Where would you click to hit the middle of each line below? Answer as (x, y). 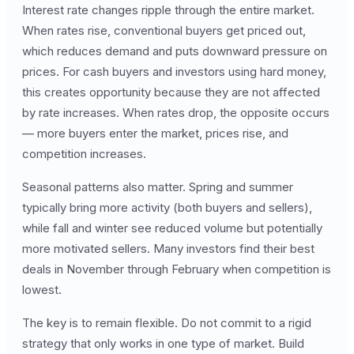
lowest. (42, 290)
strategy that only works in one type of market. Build (163, 343)
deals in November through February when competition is (177, 269)
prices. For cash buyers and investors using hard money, (174, 72)
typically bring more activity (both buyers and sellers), (167, 207)
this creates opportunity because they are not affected (171, 92)
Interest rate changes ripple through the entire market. (168, 10)
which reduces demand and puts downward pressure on (175, 51)
